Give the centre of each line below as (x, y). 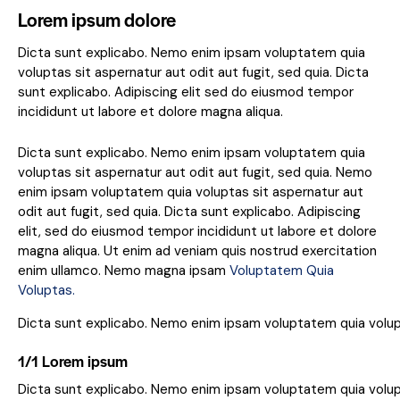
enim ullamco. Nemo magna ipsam (124, 271)
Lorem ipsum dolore (97, 20)
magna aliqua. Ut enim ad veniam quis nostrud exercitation (197, 251)
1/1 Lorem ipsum (73, 361)
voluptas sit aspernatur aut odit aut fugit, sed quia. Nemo (195, 173)
